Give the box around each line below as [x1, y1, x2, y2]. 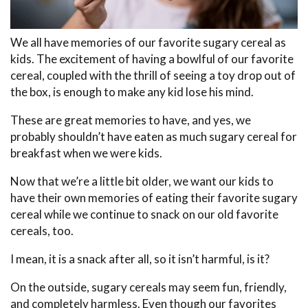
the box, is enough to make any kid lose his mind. [10, 85, 254, 100]
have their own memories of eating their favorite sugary [10, 190, 298, 206]
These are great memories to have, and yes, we [10, 113, 251, 128]
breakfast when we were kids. [10, 146, 162, 161]
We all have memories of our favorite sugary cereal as [10, 35, 286, 50]
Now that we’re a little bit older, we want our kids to [10, 174, 274, 189]
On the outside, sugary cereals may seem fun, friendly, [10, 280, 287, 295]
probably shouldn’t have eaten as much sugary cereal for [10, 129, 297, 144]
